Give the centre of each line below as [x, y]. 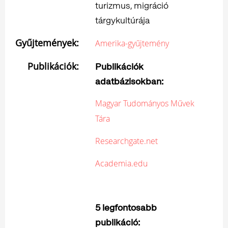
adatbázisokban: [129, 81]
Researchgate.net [126, 141]
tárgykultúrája [122, 20]
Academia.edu [121, 163]
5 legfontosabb [126, 207]
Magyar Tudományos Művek [145, 103]
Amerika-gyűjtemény [132, 43]
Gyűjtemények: [47, 42]
